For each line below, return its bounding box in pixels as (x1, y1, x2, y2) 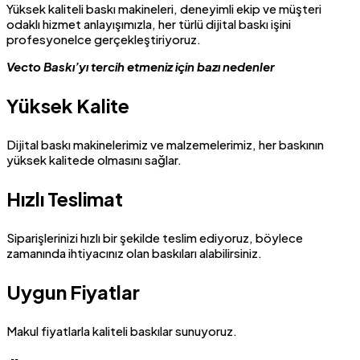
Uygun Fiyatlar (6, 280, 140, 305)
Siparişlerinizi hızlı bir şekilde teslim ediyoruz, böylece (6, 230, 303, 246)
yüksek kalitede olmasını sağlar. (6, 152, 182, 168)
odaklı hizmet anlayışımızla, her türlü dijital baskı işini (6, 16, 291, 32)
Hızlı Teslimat (6, 186, 123, 211)
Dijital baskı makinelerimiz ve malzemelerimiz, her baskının (6, 137, 324, 153)
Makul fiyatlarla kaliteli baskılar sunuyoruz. (6, 323, 237, 339)
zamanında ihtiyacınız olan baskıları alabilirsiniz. (6, 245, 262, 261)
